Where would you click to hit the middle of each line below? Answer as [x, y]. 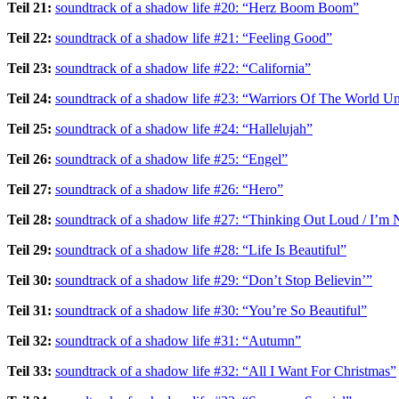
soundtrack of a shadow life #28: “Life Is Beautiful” [201, 249]
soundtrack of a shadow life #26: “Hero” [169, 189]
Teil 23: [29, 68]
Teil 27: [29, 189]
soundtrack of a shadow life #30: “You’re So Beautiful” [211, 310]
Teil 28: [29, 219]
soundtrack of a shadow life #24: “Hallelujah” [184, 128]
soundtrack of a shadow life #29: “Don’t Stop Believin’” [214, 280]
